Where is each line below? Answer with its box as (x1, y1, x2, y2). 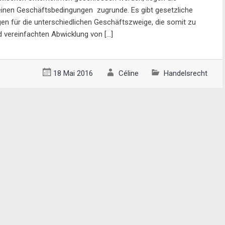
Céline (118, 68, 139, 78)
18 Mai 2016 (53, 68, 93, 78)
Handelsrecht (164, 68, 207, 78)
